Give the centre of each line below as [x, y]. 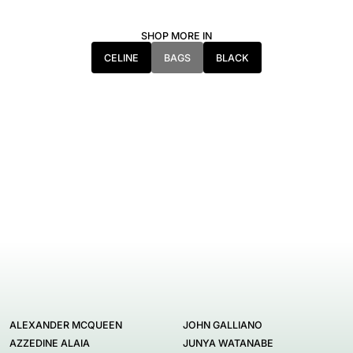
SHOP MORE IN [176, 36]
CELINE [121, 58]
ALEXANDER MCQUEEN [66, 325]
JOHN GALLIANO [223, 325]
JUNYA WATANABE [228, 344]
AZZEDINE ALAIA [50, 344]
